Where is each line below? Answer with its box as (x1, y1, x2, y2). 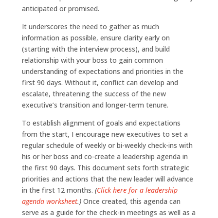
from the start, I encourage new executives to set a (21, 129, 188, 139)
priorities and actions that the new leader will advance (21, 174, 193, 183)
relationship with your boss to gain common (21, 55, 163, 65)
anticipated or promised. (21, 3, 99, 13)
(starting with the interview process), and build (21, 44, 170, 54)
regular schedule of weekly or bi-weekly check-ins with (21, 140, 193, 150)
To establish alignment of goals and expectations (21, 118, 181, 127)
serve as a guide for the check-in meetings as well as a (21, 207, 196, 217)
